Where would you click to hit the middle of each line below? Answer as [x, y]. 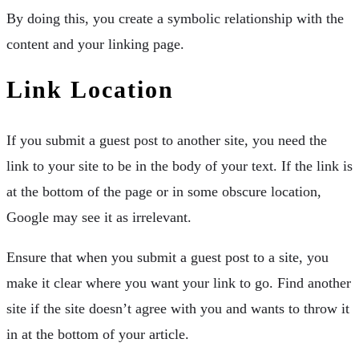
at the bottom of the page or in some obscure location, [164, 191]
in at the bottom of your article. [98, 334]
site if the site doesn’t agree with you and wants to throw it [178, 308]
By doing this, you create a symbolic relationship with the [175, 18]
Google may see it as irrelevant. [99, 217]
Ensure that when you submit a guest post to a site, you [167, 257]
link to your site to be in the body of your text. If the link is [179, 165]
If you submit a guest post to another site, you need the [167, 140]
